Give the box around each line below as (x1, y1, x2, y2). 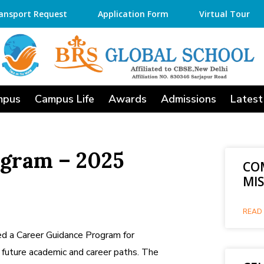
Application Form (97, 8, 169, 19)
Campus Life (34, 92, 94, 107)
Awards (108, 92, 147, 107)
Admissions (160, 92, 216, 107)
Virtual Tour (199, 8, 250, 19)
